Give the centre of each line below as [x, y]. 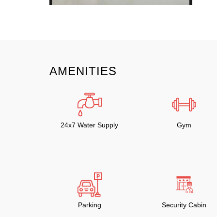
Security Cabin [184, 205]
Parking [89, 205]
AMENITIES [83, 71]
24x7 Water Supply [89, 125]
